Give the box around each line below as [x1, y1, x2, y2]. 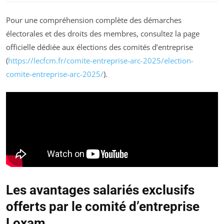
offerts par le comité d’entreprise [6, 199, 199, 214]
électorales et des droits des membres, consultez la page [6, 28, 199, 38]
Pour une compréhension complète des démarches [6, 14, 181, 25]
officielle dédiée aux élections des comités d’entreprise [6, 41, 193, 52]
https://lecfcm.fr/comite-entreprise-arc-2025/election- [8, 55, 193, 65]
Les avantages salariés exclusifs [6, 182, 194, 198]
